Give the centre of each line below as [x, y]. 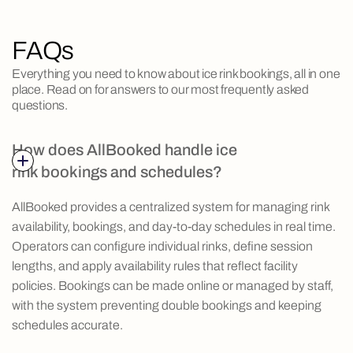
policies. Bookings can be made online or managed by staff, [173, 286]
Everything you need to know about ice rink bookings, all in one [176, 74]
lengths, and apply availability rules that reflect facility [155, 266]
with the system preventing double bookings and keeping [167, 306]
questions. [40, 106]
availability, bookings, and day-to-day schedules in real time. [174, 227]
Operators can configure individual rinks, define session [162, 247]
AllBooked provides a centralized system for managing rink [171, 207]
